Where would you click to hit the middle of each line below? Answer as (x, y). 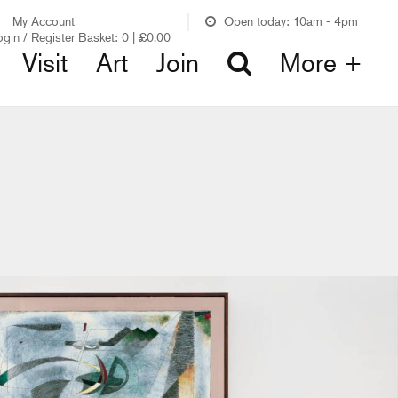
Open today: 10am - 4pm (291, 21)
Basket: (98, 37)
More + (321, 63)
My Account (44, 21)
